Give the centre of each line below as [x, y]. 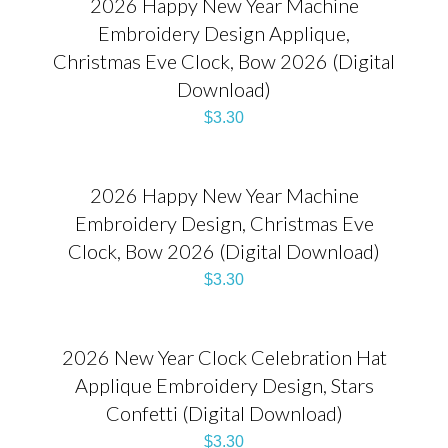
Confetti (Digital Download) [224, 412]
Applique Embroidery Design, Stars [224, 384]
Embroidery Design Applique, [224, 32]
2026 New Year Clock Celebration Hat [224, 356]
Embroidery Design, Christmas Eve [224, 222]
